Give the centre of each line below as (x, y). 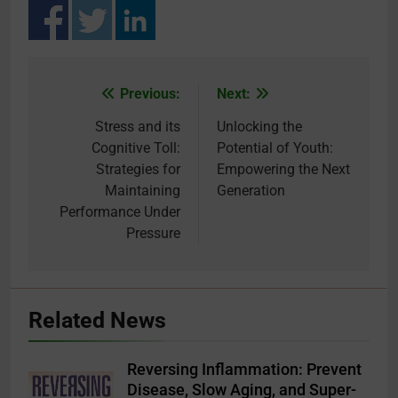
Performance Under (120, 212)
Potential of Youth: (275, 148)
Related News (97, 321)
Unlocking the (259, 127)
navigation (95, 131)
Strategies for (138, 170)
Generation (251, 191)
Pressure (153, 234)
